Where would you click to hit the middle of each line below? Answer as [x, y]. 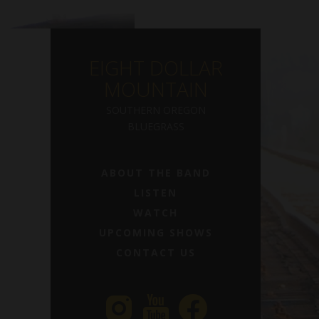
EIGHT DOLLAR [156, 68]
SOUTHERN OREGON [156, 110]
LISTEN [156, 192]
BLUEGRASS [156, 126]
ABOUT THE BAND [156, 172]
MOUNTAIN [156, 89]
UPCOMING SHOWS [156, 232]
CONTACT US [156, 252]
